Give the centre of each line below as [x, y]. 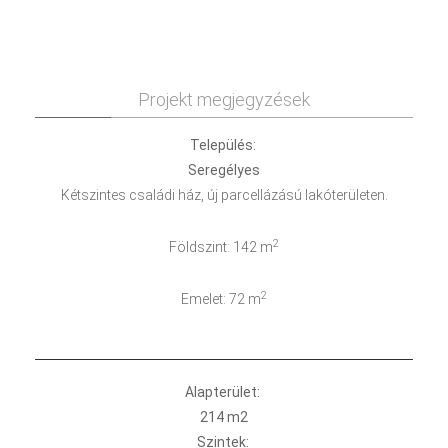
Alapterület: [224, 392]
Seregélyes [224, 170]
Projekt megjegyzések [224, 99]
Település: [224, 145]
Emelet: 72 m [221, 299]
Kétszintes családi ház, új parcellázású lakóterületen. [224, 195]
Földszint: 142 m [221, 247]
